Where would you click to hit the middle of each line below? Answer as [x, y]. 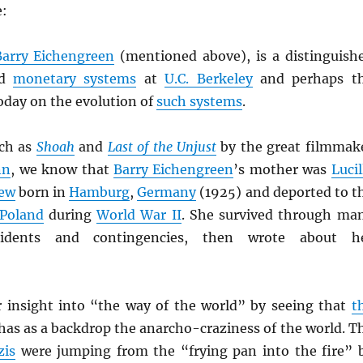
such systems [199, 102]
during [70, 215]
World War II [139, 215]
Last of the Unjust [162, 147]
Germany [167, 192]
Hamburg [100, 192]
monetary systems [75, 79]
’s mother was [282, 170]
